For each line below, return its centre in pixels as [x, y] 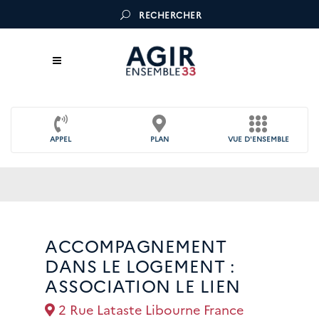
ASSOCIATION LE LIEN [143, 285]
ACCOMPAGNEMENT [136, 245]
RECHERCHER [170, 15]
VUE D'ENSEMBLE [258, 139]
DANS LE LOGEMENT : [140, 265]
